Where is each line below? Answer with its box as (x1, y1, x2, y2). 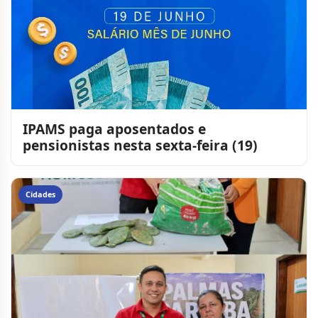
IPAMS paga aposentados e (23, 119, 206, 139)
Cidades (26, 189, 55, 200)
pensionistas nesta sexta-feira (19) (23, 136, 258, 155)
